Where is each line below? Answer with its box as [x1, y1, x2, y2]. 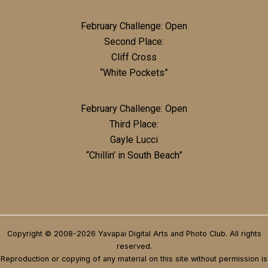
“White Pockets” [100, 66, 168, 78]
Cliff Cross [111, 51, 157, 63]
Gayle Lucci [110, 133, 158, 145]
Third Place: [109, 118, 159, 130]
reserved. [116, 242, 152, 251]
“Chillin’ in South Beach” [86, 149, 182, 161]
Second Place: [104, 35, 164, 47]
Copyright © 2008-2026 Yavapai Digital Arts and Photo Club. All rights [7, 229, 261, 238]
